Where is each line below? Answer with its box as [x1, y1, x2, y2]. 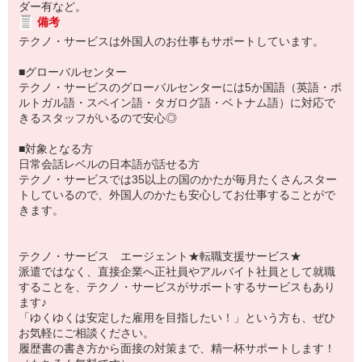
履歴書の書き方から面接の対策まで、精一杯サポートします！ [19, 342, 335, 355]
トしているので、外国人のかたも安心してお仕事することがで [19, 188, 335, 201]
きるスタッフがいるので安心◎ [19, 112, 177, 124]
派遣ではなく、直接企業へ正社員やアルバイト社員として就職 [19, 265, 335, 278]
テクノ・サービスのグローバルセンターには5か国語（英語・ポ [19, 81, 342, 94]
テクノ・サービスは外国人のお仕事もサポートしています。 [19, 35, 324, 48]
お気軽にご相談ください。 [19, 326, 154, 339]
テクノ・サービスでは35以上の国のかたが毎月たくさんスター [19, 173, 337, 186]
